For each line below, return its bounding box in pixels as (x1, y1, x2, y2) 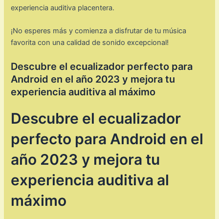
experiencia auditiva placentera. (11, 3, 115, 12)
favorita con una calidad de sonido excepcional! (11, 38, 169, 47)
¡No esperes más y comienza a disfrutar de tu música (11, 26, 187, 36)
